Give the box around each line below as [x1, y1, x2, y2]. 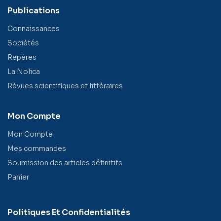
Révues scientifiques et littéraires [7, 81, 123, 91]
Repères [7, 53, 37, 62]
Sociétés [7, 38, 39, 48]
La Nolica [7, 67, 40, 76]
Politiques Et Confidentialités [7, 207, 130, 218]
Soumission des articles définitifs [7, 158, 122, 168]
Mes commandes [7, 144, 66, 153]
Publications [7, 5, 60, 16]
